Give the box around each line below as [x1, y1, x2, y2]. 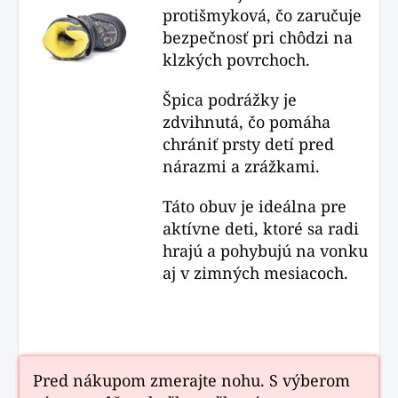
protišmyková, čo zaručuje [163, 4, 362, 26]
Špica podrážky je [163, 89, 298, 110]
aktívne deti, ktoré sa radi [163, 218, 360, 239]
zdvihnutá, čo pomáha [163, 111, 331, 132]
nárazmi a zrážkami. [163, 155, 321, 177]
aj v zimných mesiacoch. [163, 262, 349, 283]
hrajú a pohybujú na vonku [163, 240, 369, 261]
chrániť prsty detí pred [163, 133, 335, 155]
